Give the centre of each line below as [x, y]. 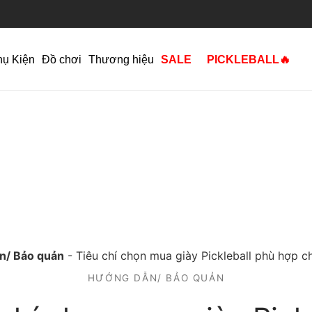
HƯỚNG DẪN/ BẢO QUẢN [156, 278]
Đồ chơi [61, 59]
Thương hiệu [121, 59]
